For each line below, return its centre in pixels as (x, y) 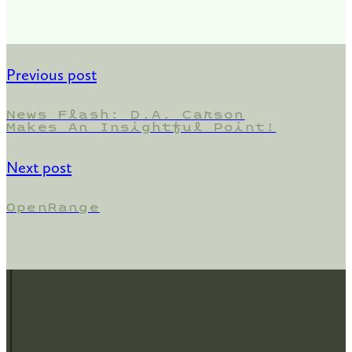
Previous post (51, 75)
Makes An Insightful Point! (141, 126)
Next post (39, 168)
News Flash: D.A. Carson (126, 114)
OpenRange (53, 207)
